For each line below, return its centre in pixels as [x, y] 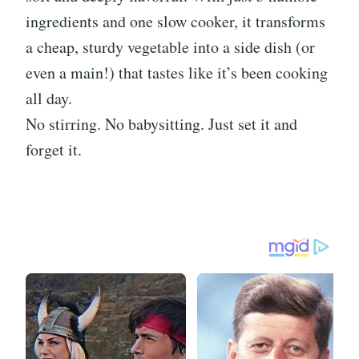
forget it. [54, 150]
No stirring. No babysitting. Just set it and [161, 124]
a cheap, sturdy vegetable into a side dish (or [170, 47]
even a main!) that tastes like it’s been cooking [177, 73]
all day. [49, 99]
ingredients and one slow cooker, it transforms [175, 22]
